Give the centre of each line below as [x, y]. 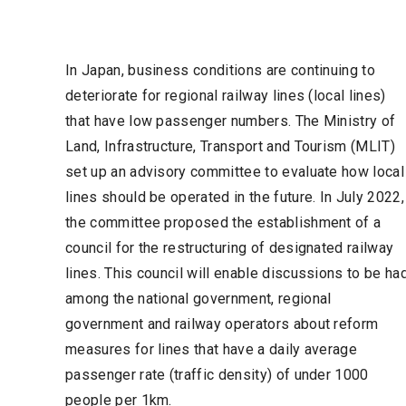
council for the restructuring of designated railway [230, 247]
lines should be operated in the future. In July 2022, [235, 197]
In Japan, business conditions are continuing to [221, 70]
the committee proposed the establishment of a [223, 222]
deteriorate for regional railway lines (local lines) [226, 95]
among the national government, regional [198, 298]
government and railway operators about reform [222, 324]
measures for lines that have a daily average [212, 349]
